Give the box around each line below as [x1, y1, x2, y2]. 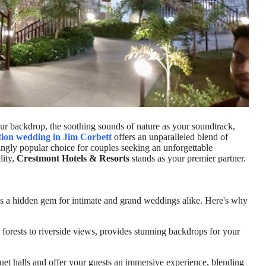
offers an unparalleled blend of [112, 132, 228, 142]
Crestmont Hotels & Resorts [17, 153, 129, 164]
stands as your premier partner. [129, 153, 246, 164]
